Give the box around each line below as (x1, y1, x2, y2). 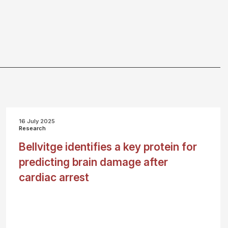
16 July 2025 (19, 118, 55, 125)
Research (19, 125, 46, 132)
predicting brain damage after (19, 156, 168, 168)
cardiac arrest (19, 171, 90, 184)
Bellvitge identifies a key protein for (19, 140, 197, 153)
